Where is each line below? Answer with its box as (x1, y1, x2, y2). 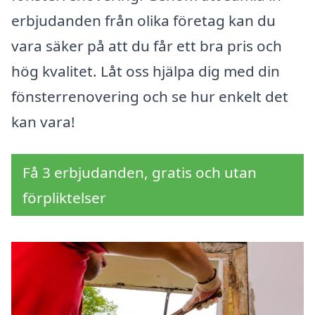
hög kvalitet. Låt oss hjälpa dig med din (11, 61, 280, 82)
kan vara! (11, 112, 75, 132)
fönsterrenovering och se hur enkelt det (11, 86, 288, 107)
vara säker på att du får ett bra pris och (11, 36, 282, 56)
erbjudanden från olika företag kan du (11, 11, 276, 31)
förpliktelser (22, 188, 106, 208)
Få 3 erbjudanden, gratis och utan (22, 162, 257, 183)
